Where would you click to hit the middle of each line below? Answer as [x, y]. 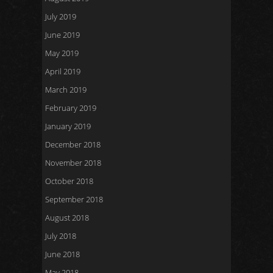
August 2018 [67, 218]
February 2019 [71, 108]
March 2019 [66, 90]
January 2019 [68, 126]
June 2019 [62, 35]
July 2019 [61, 16]
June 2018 [62, 254]
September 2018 [74, 199]
